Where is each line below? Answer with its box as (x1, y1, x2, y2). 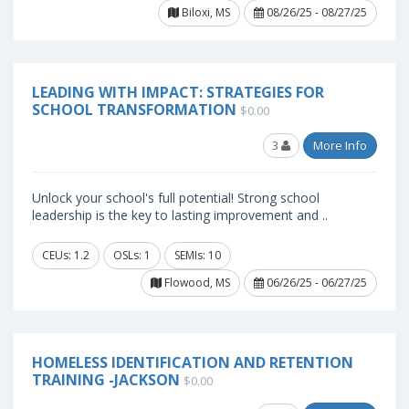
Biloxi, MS (179, 5, 230, 20)
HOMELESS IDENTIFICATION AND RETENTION (32, 352, 353, 372)
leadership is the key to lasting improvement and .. (32, 206, 328, 224)
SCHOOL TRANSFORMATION (32, 100, 236, 120)
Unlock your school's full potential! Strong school (32, 189, 320, 206)
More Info (313, 137, 367, 153)
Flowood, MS (162, 275, 230, 290)
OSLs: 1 (113, 247, 151, 263)
